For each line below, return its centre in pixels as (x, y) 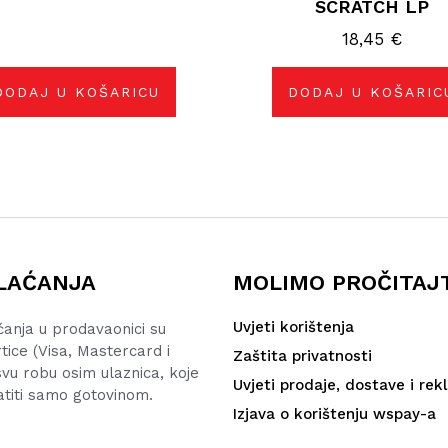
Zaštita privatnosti (302, 356)
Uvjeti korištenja (293, 327)
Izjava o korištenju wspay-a (334, 414)
